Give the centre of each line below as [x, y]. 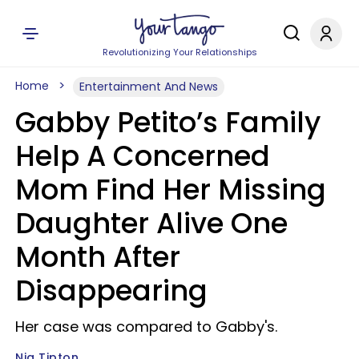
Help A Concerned [143, 156]
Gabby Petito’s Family [168, 122]
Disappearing [111, 290]
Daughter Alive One [151, 223]
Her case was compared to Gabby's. [146, 327]
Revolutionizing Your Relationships [179, 52]
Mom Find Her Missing [171, 190]
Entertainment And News [149, 87]
